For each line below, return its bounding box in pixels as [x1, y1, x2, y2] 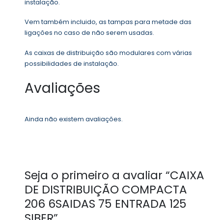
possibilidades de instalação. [25, 58, 119, 68]
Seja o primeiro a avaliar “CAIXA [25, 167, 204, 184]
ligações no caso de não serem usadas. [25, 28, 154, 38]
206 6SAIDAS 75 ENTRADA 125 [25, 196, 187, 212]
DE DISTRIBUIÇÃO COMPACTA [25, 182, 187, 198]
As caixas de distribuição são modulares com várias [25, 48, 192, 57]
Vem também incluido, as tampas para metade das [25, 17, 192, 27]
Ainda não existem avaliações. [25, 114, 123, 124]
